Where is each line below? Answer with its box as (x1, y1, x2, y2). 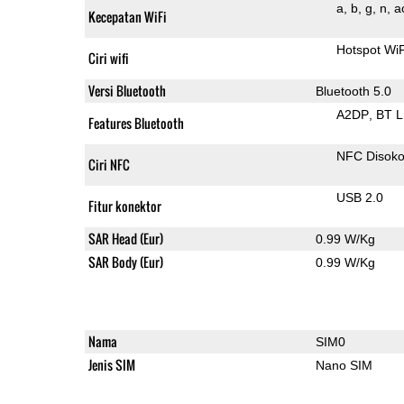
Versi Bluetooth (87, 80, 166, 100)
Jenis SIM (87, 354, 135, 374)
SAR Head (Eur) (87, 228, 163, 248)
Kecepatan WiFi (87, 6, 167, 26)
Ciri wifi (87, 48, 129, 68)
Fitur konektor (87, 196, 161, 216)
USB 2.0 (335, 189, 383, 205)
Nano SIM (315, 357, 372, 372)
